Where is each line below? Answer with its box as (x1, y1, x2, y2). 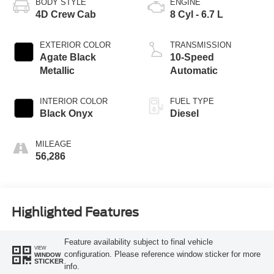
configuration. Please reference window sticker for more (64, 250, 261, 259)
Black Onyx (39, 108, 93, 119)
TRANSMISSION (170, 40, 231, 50)
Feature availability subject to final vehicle (64, 237, 213, 247)
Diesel (170, 108, 199, 119)
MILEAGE (35, 139, 72, 149)
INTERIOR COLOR (39, 96, 108, 106)
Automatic (170, 65, 218, 76)
